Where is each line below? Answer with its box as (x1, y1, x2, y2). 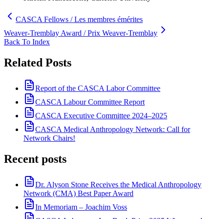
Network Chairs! (23, 134, 75, 143)
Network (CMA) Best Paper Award (23, 189, 133, 198)
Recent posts (4, 153, 66, 166)
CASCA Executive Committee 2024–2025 (35, 111, 167, 120)
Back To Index (4, 38, 50, 46)
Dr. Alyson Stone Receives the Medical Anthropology (35, 180, 201, 189)
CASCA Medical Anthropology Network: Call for (35, 125, 190, 134)
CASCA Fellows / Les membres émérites (16, 15, 143, 24)
